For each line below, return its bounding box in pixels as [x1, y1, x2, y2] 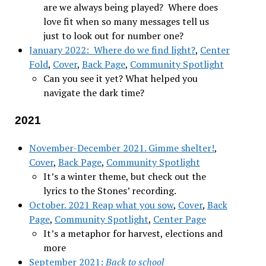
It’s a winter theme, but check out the [43, 169, 206, 183]
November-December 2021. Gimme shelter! [28, 141, 214, 154]
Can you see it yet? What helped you [43, 71, 198, 85]
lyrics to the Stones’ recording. [43, 183, 176, 197]
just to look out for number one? [43, 28, 183, 42]
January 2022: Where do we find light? [28, 43, 195, 56]
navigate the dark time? [43, 85, 144, 99]
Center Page [153, 212, 206, 226]
